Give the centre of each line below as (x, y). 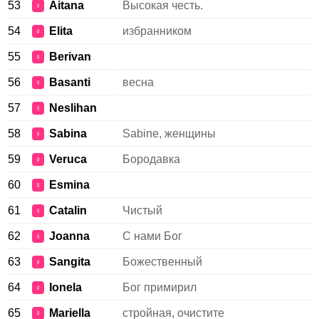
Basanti (70, 82)
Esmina (69, 185)
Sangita (70, 262)
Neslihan (73, 108)
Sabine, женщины (169, 134)
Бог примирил (159, 287)
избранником (157, 31)
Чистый (142, 210)
